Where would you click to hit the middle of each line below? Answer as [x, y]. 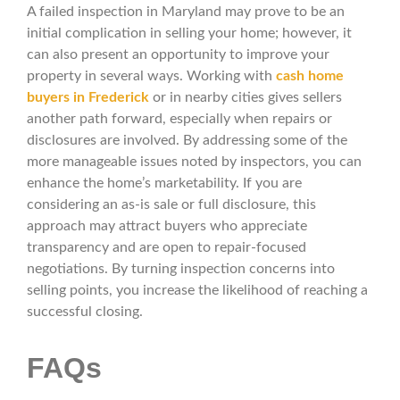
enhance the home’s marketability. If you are [164, 183]
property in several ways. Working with [151, 76]
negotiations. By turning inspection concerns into [181, 269]
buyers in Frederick [88, 98]
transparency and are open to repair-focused [167, 248]
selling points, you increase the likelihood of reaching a [197, 291]
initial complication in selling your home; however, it [189, 33]
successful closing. [85, 312]
